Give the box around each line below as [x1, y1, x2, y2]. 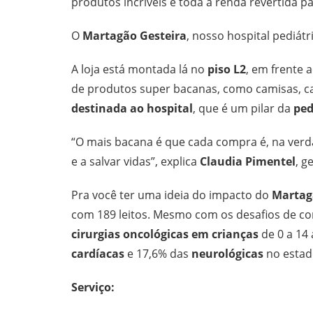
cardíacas [71, 245, 124, 261]
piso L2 [208, 61, 246, 77]
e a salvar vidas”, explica [71, 153, 200, 169]
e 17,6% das [124, 245, 191, 261]
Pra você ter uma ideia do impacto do [71, 187, 272, 203]
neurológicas [191, 245, 263, 261]
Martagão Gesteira [82, 27, 187, 43]
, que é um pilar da [193, 100, 293, 116]
